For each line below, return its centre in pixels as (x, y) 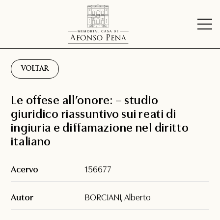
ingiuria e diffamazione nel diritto (100, 128)
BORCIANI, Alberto (118, 198)
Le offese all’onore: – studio (85, 100)
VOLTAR (35, 69)
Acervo (25, 170)
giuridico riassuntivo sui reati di (94, 114)
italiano (31, 142)
